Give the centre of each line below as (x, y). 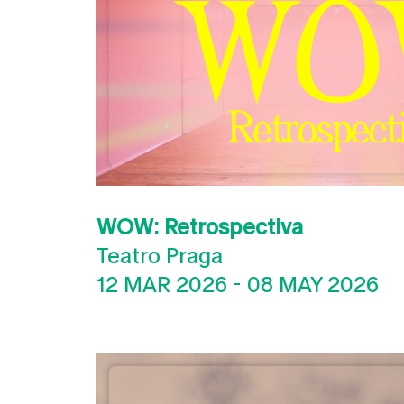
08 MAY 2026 (313, 285)
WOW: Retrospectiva (200, 227)
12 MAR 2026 (162, 285)
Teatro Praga (160, 256)
